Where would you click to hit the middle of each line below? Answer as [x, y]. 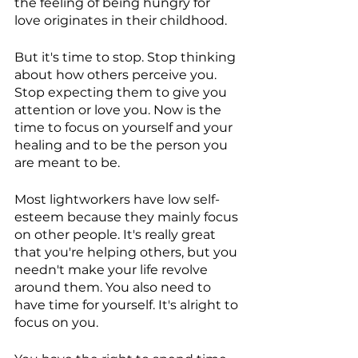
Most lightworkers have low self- [117, 200]
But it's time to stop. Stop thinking [127, 58]
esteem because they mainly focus [128, 217]
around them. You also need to [114, 288]
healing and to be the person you [123, 145]
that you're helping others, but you [127, 253]
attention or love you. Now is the [119, 110]
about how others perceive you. [117, 75]
